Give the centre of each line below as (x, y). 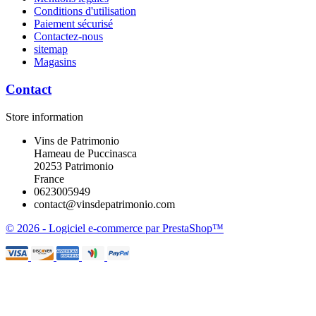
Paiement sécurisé (73, 24)
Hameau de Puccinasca (85, 153)
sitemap (51, 49)
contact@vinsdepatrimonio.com (104, 204)
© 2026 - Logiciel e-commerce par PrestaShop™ (115, 228)
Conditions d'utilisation (85, 11)
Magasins (55, 62)
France (49, 178)
